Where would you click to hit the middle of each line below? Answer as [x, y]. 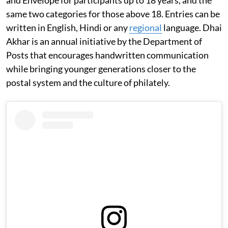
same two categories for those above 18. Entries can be [113, 13]
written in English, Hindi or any [68, 27]
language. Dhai [192, 27]
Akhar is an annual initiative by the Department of [104, 41]
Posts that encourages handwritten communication [107, 55]
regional [146, 27]
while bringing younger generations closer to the [101, 68]
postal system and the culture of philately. [88, 82]
